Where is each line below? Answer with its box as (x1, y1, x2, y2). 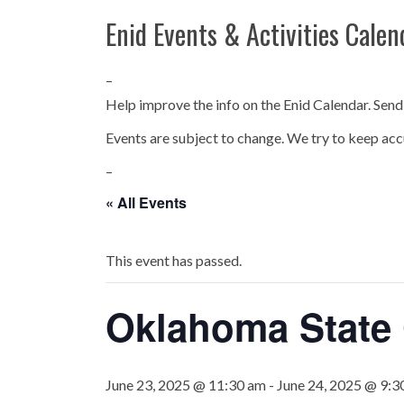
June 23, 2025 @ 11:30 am (106, 376, 266, 393)
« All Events (106, 192, 187, 213)
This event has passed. (106, 252, 242, 269)
